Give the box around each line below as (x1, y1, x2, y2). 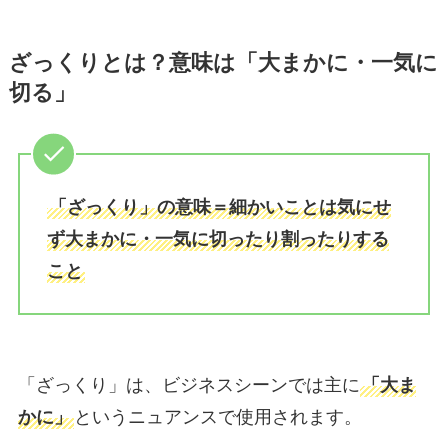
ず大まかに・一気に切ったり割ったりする (46, 228, 389, 249)
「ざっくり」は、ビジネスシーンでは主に (17, 375, 360, 396)
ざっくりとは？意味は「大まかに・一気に (8, 50, 438, 75)
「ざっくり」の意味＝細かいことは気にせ (48, 196, 391, 217)
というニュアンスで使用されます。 (73, 407, 362, 428)
